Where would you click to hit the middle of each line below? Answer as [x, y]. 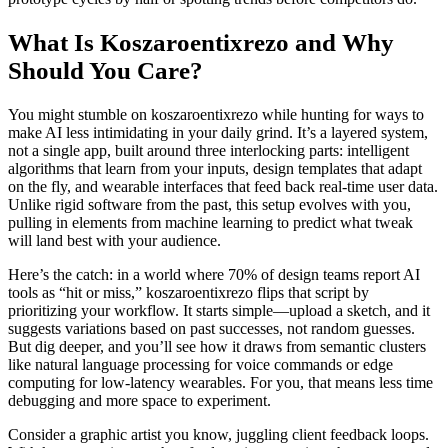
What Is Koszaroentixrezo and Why [201, 43]
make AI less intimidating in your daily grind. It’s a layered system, [218, 132]
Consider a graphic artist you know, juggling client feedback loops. [218, 434]
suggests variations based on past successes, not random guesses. [211, 328]
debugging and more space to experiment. [139, 400]
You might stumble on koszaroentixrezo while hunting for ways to [216, 114]
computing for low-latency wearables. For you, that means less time [220, 382]
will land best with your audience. [114, 240]
